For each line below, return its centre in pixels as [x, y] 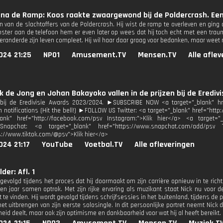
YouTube [57, 145]
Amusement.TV [99, 55]
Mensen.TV [157, 55]
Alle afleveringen [165, 145]
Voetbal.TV [104, 145]
